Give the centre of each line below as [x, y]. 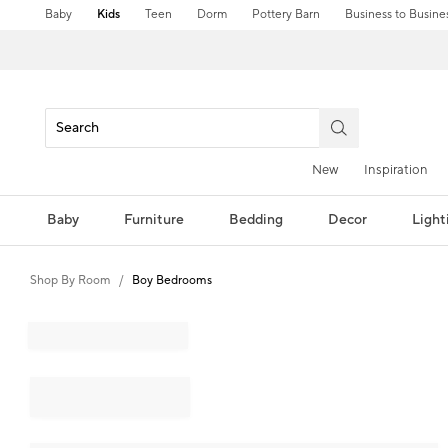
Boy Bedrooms [172, 280]
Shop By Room [70, 280]
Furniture [153, 219]
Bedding [255, 219]
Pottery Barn [286, 14]
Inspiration [396, 169]
